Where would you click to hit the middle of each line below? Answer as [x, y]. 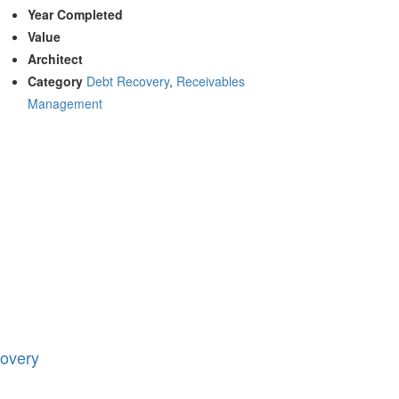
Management [65, 103]
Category [55, 81]
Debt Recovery [128, 81]
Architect [55, 58]
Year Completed [75, 14]
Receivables [211, 81]
